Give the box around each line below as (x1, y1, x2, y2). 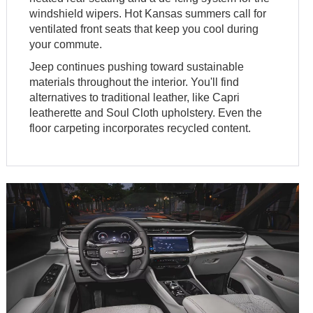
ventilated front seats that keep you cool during (29, 23, 259, 36)
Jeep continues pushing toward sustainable (29, 61, 245, 73)
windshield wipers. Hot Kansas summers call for (29, 8, 267, 20)
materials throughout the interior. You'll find (29, 76, 240, 89)
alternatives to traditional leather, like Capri (29, 92, 240, 104)
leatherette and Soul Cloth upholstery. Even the (29, 107, 263, 119)
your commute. (29, 38, 103, 51)
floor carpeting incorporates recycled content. (29, 122, 252, 135)
